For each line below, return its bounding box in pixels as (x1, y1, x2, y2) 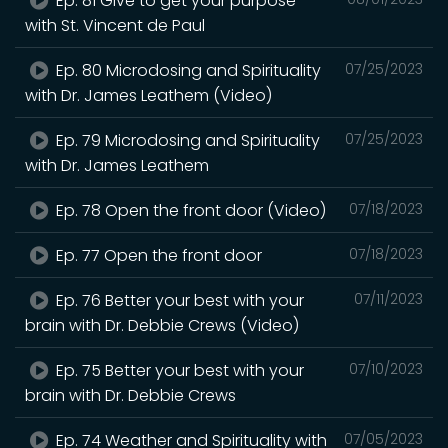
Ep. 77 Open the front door (52, 243, 263, 267)
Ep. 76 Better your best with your (52, 288, 305, 312)
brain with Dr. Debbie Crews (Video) (25, 313, 299, 337)
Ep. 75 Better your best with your (52, 358, 305, 382)
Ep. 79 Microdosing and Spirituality (52, 128, 321, 152)
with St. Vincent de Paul (25, 13, 205, 37)
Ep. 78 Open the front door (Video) (52, 198, 327, 222)
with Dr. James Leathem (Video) (25, 83, 272, 107)
